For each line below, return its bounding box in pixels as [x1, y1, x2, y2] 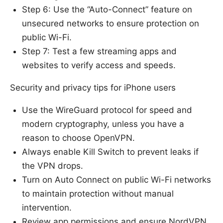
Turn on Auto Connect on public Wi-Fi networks [22, 174, 211, 185]
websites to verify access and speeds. [22, 60, 176, 70]
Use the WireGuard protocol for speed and [22, 105, 192, 115]
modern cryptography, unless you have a [22, 118, 184, 129]
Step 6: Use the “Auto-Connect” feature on [22, 4, 192, 14]
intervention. [22, 202, 72, 213]
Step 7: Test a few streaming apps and [22, 46, 177, 56]
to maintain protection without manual [22, 188, 174, 199]
